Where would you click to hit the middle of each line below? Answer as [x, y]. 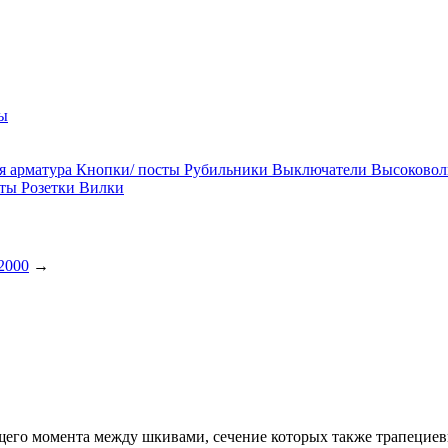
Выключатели [321, 169]
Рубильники [228, 169]
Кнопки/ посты [130, 169]
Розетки [50, 187]
